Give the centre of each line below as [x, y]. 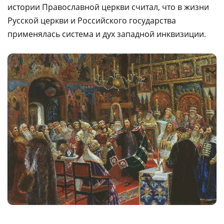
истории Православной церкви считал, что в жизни [108, 7]
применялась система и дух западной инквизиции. [107, 34]
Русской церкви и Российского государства [92, 20]
